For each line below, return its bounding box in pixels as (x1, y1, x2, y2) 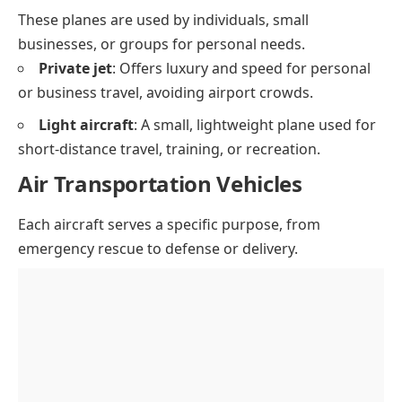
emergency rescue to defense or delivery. (18, 238, 298, 258)
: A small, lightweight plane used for (134, 115, 376, 135)
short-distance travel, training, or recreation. (18, 139, 320, 160)
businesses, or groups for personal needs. (18, 34, 305, 55)
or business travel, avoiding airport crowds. (18, 83, 313, 103)
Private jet (39, 58, 112, 79)
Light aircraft (39, 115, 134, 135)
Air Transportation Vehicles (18, 169, 302, 199)
